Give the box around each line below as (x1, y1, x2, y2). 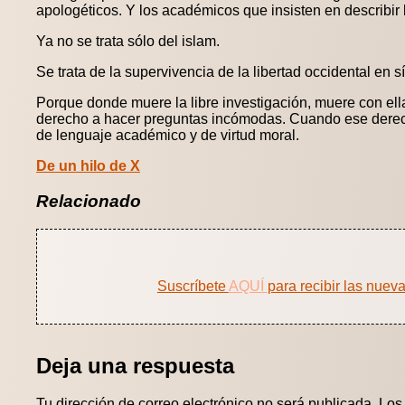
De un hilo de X (36, 158, 140, 174)
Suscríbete (156, 278, 229, 294)
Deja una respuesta (36, 353, 234, 378)
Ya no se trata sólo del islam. (36, 33, 220, 50)
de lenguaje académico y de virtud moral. (36, 127, 299, 144)
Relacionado (36, 191, 141, 211)
